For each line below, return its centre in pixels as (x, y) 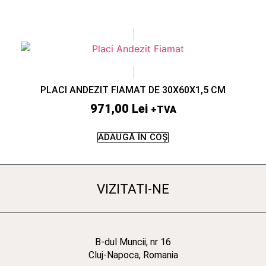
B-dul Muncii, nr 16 (133, 242)
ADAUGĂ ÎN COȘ (133, 137)
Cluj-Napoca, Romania (133, 255)
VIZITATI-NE (133, 189)
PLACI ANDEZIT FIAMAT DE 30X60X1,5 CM (133, 90)
